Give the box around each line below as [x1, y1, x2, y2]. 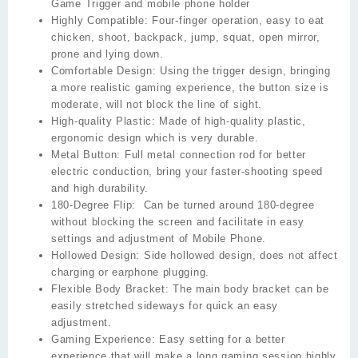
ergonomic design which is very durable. [51, 132, 259, 145]
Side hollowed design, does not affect [140, 249, 338, 262]
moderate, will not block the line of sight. [51, 98, 263, 111]
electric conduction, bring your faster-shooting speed [51, 165, 324, 178]
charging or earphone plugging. [51, 266, 209, 279]
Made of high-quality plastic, [159, 115, 306, 128]
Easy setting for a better [155, 333, 285, 346]
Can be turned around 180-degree [139, 199, 315, 212]
